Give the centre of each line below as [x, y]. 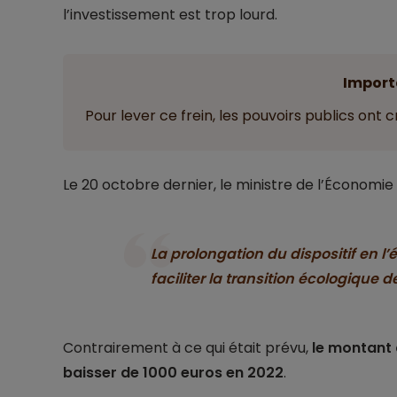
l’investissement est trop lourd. [170, 15]
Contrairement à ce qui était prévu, [187, 348]
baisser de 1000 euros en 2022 [173, 373]
